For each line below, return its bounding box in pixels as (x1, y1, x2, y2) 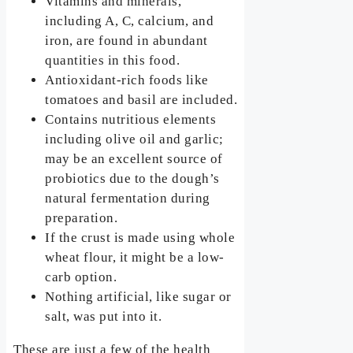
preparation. (45, 210, 118, 226)
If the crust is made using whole (45, 230, 236, 246)
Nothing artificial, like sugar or (45, 289, 232, 305)
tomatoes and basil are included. (45, 92, 238, 108)
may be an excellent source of (45, 151, 223, 167)
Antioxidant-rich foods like (45, 72, 209, 88)
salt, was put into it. (45, 309, 162, 325)
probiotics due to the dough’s (45, 171, 220, 187)
